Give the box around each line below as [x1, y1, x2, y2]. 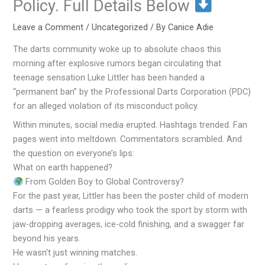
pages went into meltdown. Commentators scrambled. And [13, 134, 243, 145]
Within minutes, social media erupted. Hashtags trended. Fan [13, 119, 248, 131]
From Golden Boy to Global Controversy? [23, 176, 185, 188]
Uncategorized [92, 21, 148, 33]
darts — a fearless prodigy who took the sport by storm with [13, 205, 248, 216]
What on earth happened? [13, 162, 113, 173]
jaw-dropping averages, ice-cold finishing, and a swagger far [13, 219, 245, 230]
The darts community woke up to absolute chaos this [13, 44, 222, 55]
